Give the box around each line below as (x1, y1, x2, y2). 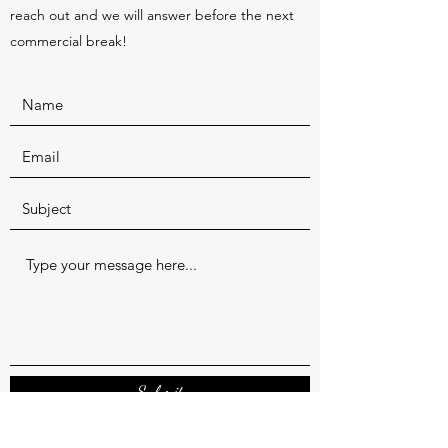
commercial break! (10, 32, 127, 51)
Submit (137, 380, 183, 403)
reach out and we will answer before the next (10, 6, 294, 25)
